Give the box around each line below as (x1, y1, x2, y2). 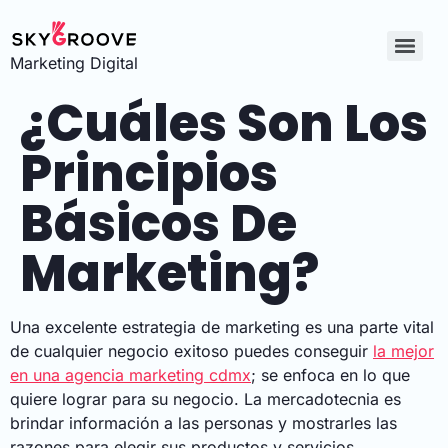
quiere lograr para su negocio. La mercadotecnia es (10, 389, 401, 410)
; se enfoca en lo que (251, 365, 410, 386)
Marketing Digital (10, 53, 138, 74)
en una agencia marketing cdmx (10, 365, 251, 386)
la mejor (373, 341, 434, 362)
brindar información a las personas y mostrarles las (10, 413, 397, 434)
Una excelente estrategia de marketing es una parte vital (10, 317, 434, 338)
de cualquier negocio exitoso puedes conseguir (10, 341, 373, 362)
